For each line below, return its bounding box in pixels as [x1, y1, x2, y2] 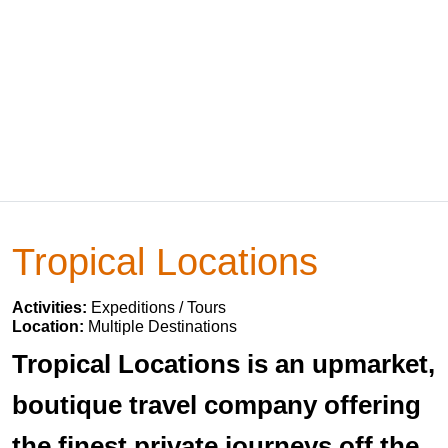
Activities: [12, 299, 91, 316]
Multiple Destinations [88, 318, 237, 335]
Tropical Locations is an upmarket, [12, 349, 435, 379]
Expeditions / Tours [91, 299, 226, 316]
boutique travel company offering [12, 390, 421, 420]
